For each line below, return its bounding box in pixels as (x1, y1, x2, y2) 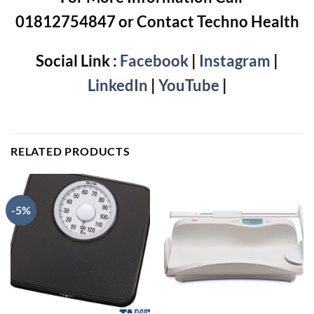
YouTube (158, 75, 219, 95)
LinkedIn (87, 75, 148, 95)
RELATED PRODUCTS (11, 144, 130, 158)
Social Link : (36, 50, 117, 70)
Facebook (117, 50, 189, 70)
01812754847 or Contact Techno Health (15, 12, 299, 32)
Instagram (199, 50, 271, 70)
